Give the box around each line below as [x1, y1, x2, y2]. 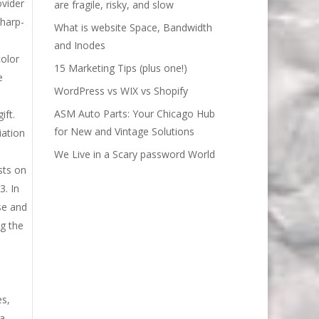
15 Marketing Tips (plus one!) [54, 61, 187, 75]
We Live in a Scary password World [54, 147, 215, 161]
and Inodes [54, 38, 105, 52]
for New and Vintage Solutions [54, 124, 194, 138]
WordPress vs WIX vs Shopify [54, 83, 188, 98]
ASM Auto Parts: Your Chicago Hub [54, 106, 215, 120]
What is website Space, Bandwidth [54, 20, 212, 34]
